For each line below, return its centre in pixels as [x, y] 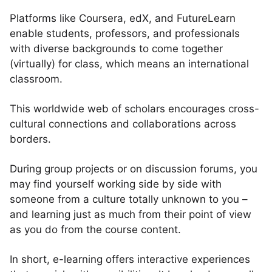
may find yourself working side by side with [116, 184]
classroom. [36, 79]
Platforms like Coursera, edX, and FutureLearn [123, 18]
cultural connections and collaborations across [123, 124]
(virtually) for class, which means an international [129, 64]
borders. [30, 139]
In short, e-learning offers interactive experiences [130, 259]
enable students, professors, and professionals [125, 33]
